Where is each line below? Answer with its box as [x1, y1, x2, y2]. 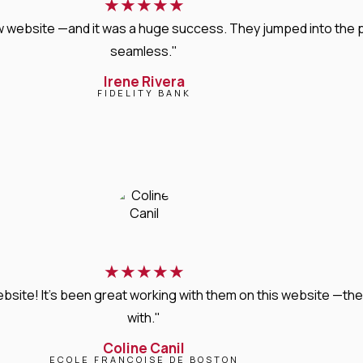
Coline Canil [103, 338, 186, 357]
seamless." [110, 41, 178, 60]
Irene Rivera [103, 71, 185, 91]
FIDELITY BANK [96, 86, 191, 99]
